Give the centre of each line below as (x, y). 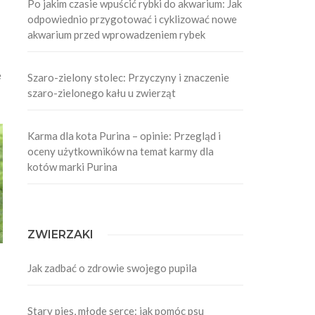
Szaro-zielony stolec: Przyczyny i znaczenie (129, 77)
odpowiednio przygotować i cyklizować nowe (133, 19)
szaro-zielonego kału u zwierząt (102, 92)
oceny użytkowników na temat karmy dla (121, 151)
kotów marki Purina (73, 166)
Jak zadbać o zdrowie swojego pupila (112, 268)
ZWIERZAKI (61, 234)
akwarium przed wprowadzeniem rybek (117, 34)
